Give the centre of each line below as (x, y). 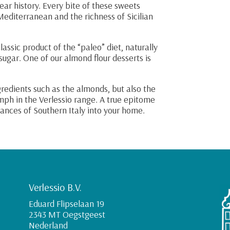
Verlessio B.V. (55, 187)
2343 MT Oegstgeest (67, 215)
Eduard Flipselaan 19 (66, 204)
